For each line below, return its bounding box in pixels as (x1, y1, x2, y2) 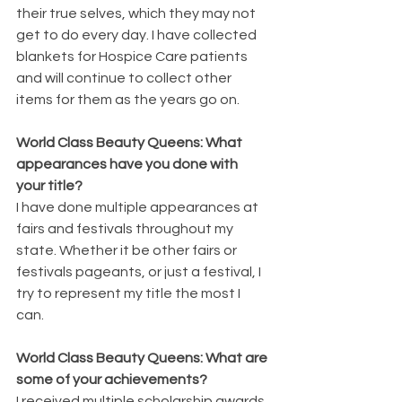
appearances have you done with (16, 156, 240, 171)
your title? (16, 178, 83, 193)
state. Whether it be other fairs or (16, 242, 240, 258)
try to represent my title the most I (16, 285, 243, 301)
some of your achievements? (16, 371, 207, 387)
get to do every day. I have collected (16, 27, 259, 42)
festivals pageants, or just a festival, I (16, 264, 264, 279)
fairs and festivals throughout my (16, 221, 236, 236)
